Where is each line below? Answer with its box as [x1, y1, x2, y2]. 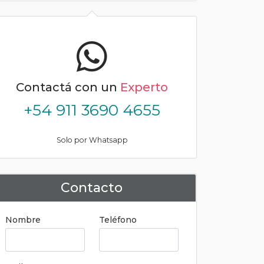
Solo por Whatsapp [56, 136, 128, 144]
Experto [120, 80, 168, 94]
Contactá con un [16, 80, 120, 94]
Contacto [60, 180, 123, 196]
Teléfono [99, 214, 137, 225]
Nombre [5, 214, 41, 225]
